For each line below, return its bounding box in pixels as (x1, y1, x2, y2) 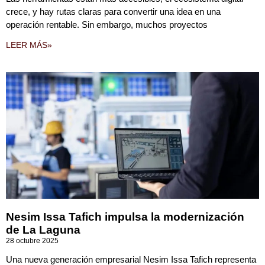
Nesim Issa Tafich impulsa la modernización (6, 211, 244, 223)
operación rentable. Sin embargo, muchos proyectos (6, 20, 208, 30)
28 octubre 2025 (6, 237, 59, 245)
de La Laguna (6, 224, 80, 236)
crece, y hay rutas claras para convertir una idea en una (6, 7, 221, 17)
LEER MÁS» (6, 40, 52, 50)
